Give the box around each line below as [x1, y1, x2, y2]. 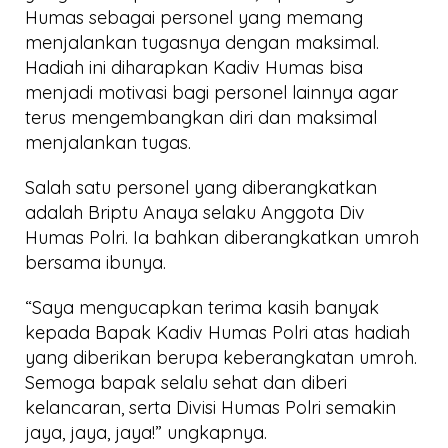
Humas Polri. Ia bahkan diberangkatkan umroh [25, 226, 419, 249]
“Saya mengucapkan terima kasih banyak [25, 296, 379, 319]
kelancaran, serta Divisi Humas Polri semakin [25, 396, 396, 419]
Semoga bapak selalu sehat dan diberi [25, 371, 347, 394]
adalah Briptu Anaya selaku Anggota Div [25, 201, 365, 224]
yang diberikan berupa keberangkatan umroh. [25, 346, 417, 369]
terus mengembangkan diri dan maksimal [25, 106, 377, 129]
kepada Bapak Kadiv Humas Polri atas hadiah [25, 321, 410, 344]
